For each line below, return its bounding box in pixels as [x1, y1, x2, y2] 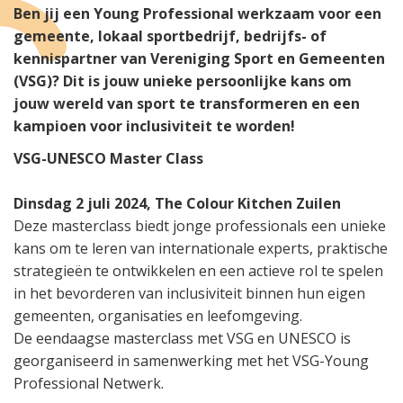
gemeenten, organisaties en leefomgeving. [13, 305, 302, 326]
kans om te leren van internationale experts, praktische [13, 237, 388, 258]
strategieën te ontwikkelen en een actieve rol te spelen [13, 260, 383, 281]
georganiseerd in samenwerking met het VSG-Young [13, 350, 369, 371]
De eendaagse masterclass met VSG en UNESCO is [13, 327, 351, 348]
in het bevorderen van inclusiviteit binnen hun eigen [13, 282, 365, 303]
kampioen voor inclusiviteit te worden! [13, 115, 295, 136]
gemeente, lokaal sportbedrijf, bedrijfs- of [13, 25, 327, 46]
